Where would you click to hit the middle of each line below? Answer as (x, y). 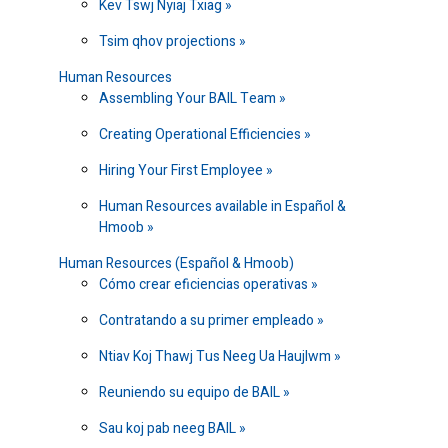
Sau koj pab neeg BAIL (169, 429)
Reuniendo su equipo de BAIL (191, 393)
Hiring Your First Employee (182, 171)
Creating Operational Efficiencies (201, 135)
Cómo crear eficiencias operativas (205, 285)
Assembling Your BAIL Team (189, 99)
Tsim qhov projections (169, 42)
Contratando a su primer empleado (208, 321)
